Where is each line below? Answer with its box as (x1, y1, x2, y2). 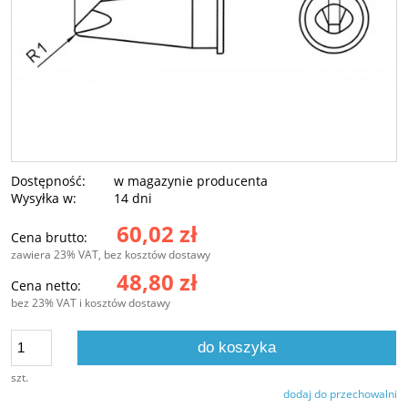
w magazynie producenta (114, 171, 269, 189)
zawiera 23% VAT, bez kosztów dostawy (11, 246, 210, 262)
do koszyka (198, 338, 277, 356)
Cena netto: (11, 276, 81, 294)
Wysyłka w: (11, 189, 76, 207)
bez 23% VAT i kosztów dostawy (11, 294, 170, 311)
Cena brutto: (11, 228, 87, 246)
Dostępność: (11, 171, 86, 189)
